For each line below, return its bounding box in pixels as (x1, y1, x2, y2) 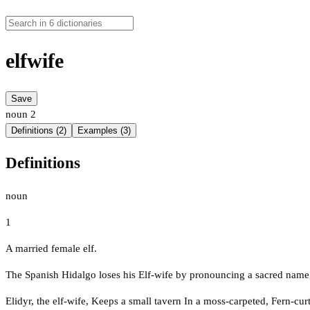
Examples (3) (77, 125, 131, 136)
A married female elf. (6, 242, 97, 254)
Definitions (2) (11, 125, 66, 136)
